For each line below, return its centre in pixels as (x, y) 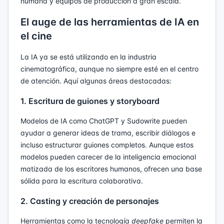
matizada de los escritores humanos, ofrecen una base (111, 168)
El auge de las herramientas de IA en (110, 22)
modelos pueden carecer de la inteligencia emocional (108, 156)
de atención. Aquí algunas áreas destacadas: (96, 80)
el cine (36, 36)
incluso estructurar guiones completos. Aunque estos (107, 144)
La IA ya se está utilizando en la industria (88, 56)
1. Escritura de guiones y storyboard (90, 101)
